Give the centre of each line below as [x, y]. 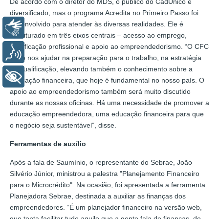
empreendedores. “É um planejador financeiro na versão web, [106, 207]
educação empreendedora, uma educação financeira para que [107, 114]
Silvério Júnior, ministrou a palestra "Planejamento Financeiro [105, 173]
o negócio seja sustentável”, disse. [63, 125]
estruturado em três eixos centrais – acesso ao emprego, [98, 35]
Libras [43, 28]
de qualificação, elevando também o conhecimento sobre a [101, 69]
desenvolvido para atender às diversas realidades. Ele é [97, 24]
